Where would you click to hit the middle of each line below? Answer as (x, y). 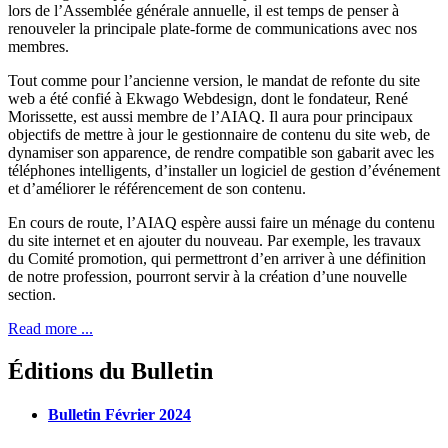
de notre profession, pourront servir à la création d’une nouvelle (207, 277)
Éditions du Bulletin (110, 371)
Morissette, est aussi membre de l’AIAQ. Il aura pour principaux (210, 117)
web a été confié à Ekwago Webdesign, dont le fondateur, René (208, 99)
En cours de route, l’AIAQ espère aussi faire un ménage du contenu (221, 223)
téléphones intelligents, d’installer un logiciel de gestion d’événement (224, 171)
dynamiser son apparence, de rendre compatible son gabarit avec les (221, 153)
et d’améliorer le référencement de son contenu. (157, 189)
